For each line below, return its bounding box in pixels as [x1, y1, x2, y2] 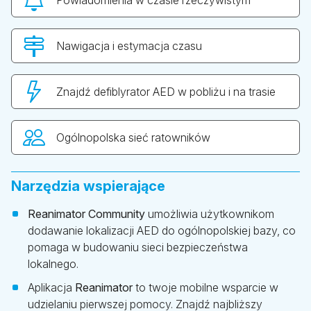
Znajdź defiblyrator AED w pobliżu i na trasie [56, 85, 276, 99]
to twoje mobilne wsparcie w [133, 280, 278, 295]
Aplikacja [28, 280, 75, 295]
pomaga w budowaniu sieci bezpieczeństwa [28, 240, 248, 255]
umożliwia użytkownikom [145, 207, 274, 221]
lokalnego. [28, 257, 78, 271]
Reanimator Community [28, 207, 145, 221]
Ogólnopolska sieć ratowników [56, 131, 210, 145]
